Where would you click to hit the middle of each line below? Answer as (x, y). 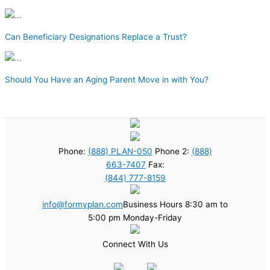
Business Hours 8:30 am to (175, 204)
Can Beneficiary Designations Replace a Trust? (96, 36)
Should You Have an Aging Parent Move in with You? (107, 79)
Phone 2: (172, 151)
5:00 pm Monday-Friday (135, 217)
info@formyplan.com (83, 204)
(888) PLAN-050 (120, 151)
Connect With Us (135, 244)
